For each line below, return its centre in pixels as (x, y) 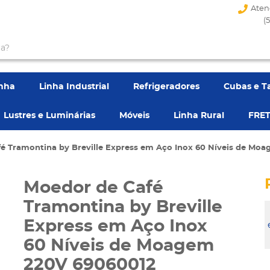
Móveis (134, 116)
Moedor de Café (93, 188)
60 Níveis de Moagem (119, 246)
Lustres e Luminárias (49, 116)
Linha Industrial (74, 87)
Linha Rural (199, 116)
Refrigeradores (166, 87)
